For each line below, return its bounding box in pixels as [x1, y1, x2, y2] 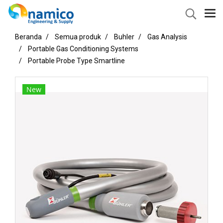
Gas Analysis [147, 33, 187, 41]
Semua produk [55, 33, 101, 41]
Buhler [114, 33, 134, 41]
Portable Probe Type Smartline [28, 57, 125, 65]
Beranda [15, 33, 42, 41]
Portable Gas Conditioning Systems [28, 45, 138, 53]
